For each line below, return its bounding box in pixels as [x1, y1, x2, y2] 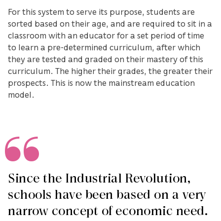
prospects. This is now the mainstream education [8, 77, 195, 88]
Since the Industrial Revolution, [8, 169, 190, 189]
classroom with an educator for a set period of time [8, 30, 204, 41]
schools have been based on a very [8, 185, 207, 205]
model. [8, 89, 35, 100]
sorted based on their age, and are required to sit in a [8, 18, 212, 29]
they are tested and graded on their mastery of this [8, 53, 203, 65]
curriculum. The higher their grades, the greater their [8, 65, 213, 76]
